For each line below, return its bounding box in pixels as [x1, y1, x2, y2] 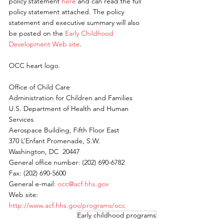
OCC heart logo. [9, 61, 62, 70]
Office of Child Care [9, 83, 72, 92]
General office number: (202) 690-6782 [9, 158, 127, 167]
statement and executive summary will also [9, 18, 141, 27]
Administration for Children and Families [9, 93, 134, 103]
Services [9, 115, 36, 124]
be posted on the [9, 29, 65, 38]
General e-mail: [9, 179, 58, 189]
